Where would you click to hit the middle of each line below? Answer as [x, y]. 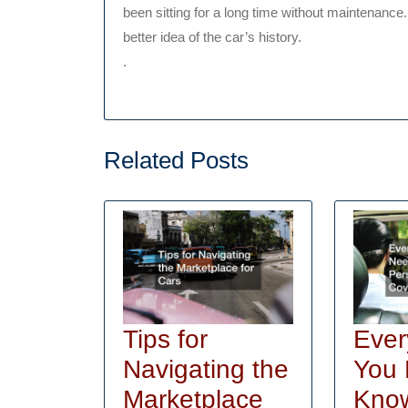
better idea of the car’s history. [212, 36]
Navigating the [206, 370]
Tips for [165, 340]
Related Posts [176, 161]
